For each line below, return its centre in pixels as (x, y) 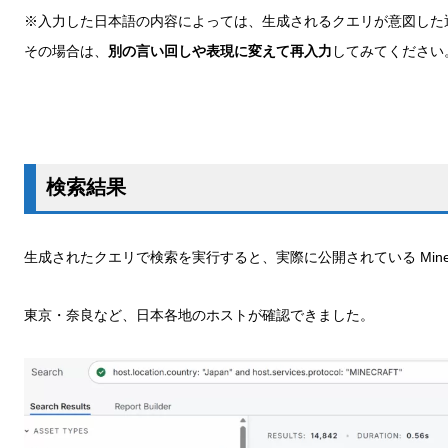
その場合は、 (66, 51)
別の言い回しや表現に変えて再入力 (220, 51)
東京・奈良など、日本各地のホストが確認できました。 (199, 315)
